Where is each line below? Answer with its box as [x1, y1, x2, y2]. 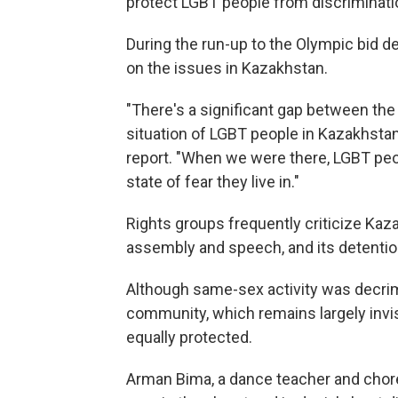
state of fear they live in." [126, 172, 299, 192]
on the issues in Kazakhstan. [126, 59, 328, 78]
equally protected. [126, 328, 252, 347]
